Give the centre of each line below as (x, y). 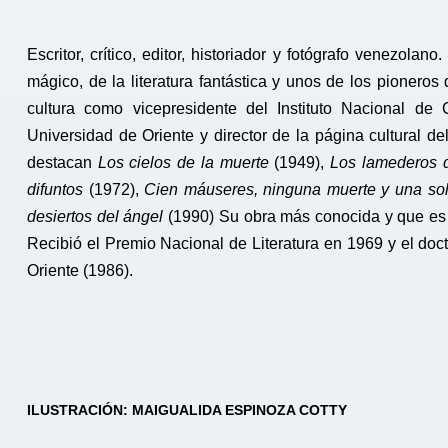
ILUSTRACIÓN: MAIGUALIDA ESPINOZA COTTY (187, 410)
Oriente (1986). (80, 271)
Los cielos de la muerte (183, 163)
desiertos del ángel (95, 217)
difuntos (55, 190)
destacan (62, 163)
